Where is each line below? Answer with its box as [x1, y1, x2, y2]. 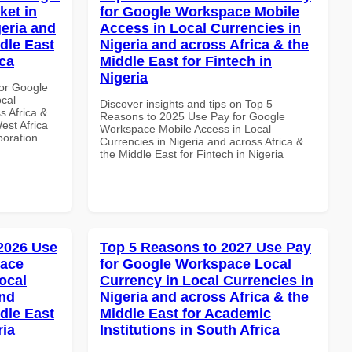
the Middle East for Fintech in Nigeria [100, 147, 284, 160]
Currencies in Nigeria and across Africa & [100, 134, 303, 148]
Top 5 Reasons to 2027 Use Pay [100, 239, 311, 255]
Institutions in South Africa [100, 321, 280, 338]
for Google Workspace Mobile [100, 3, 299, 20]
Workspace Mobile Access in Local [100, 122, 271, 135]
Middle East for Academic [100, 305, 271, 321]
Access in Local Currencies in [100, 20, 301, 36]
